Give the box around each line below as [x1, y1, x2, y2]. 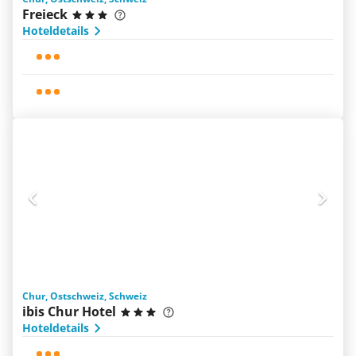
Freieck [22, 6, 68, 23]
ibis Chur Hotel [22, 303, 116, 320]
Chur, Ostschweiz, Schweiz [22, 289, 147, 303]
